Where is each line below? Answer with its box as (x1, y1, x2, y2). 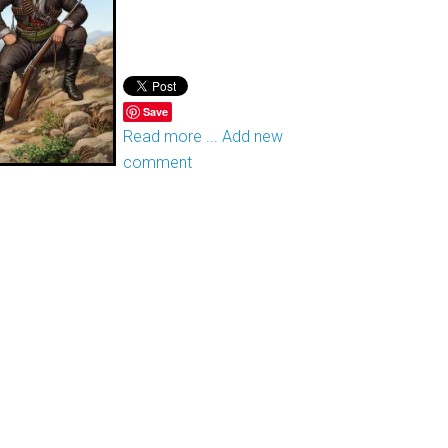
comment (123, 152, 193, 172)
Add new (222, 126, 284, 146)
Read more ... (123, 126, 219, 146)
